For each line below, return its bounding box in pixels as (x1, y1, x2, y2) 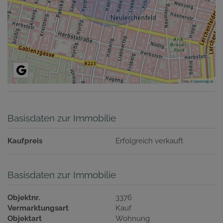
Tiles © (181, 78, 194, 84)
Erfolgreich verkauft (115, 136, 184, 146)
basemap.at (194, 78, 213, 84)
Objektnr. (7, 193, 40, 203)
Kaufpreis (7, 136, 42, 146)
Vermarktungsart (7, 204, 69, 213)
